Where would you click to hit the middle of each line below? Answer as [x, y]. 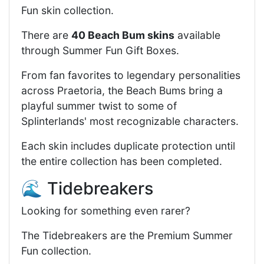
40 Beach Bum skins [123, 35]
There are [46, 35]
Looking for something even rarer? [106, 211]
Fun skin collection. [67, 11]
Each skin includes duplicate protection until [128, 146]
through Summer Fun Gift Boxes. [100, 51]
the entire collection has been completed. [122, 161]
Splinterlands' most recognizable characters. [130, 121]
